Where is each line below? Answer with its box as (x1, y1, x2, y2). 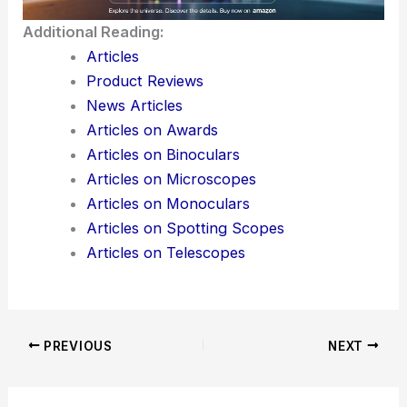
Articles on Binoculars (85, 288, 240, 307)
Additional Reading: (23, 165, 164, 184)
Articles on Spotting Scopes (85, 362, 284, 381)
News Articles (85, 239, 183, 258)
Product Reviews (85, 214, 203, 233)
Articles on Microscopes (85, 313, 256, 332)
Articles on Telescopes (85, 386, 245, 405)
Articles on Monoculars (85, 337, 250, 356)
